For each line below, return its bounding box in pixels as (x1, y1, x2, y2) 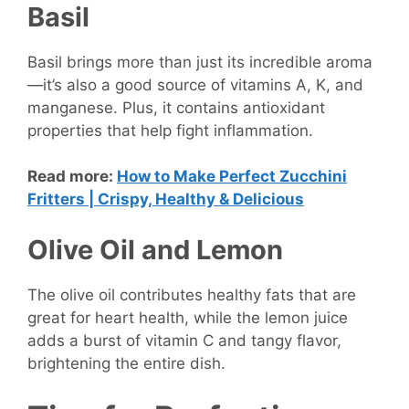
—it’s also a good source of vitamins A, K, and (27, 75, 363, 94)
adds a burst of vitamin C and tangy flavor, (27, 330, 341, 350)
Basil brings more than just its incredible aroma (27, 52, 372, 71)
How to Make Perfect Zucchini (117, 167, 347, 186)
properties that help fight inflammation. (27, 121, 313, 140)
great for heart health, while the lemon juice (27, 308, 348, 327)
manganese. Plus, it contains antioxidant (27, 98, 325, 117)
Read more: (27, 167, 117, 186)
